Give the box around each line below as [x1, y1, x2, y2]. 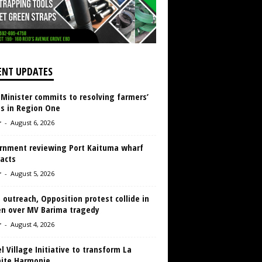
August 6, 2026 [10, 118, 54, 127]
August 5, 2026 [10, 169, 54, 178]
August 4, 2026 [10, 220, 54, 229]
